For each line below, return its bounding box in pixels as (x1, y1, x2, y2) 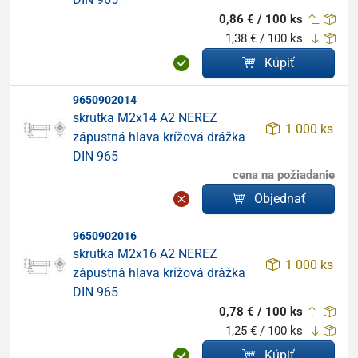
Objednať (253, 191, 306, 206)
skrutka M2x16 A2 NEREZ (73, 246, 217, 261)
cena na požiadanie (233, 168, 335, 182)
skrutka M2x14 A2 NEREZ (73, 110, 217, 125)
